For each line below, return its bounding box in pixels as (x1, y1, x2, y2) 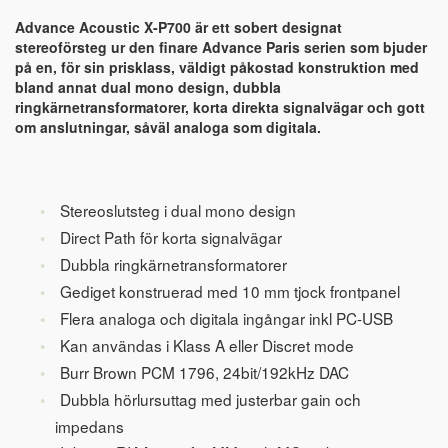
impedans (55, 415, 124, 438)
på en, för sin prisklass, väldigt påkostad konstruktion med (15, 57, 419, 78)
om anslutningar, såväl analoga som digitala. (15, 117, 321, 138)
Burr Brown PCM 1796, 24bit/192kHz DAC (59, 361, 349, 384)
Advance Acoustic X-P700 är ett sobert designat (15, 17, 342, 38)
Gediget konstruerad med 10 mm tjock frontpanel (59, 280, 400, 303)
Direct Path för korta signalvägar (59, 226, 282, 249)
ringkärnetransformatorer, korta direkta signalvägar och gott (15, 97, 425, 118)
